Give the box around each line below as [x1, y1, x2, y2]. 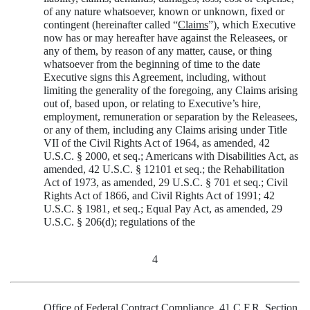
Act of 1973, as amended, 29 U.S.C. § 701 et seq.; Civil [44, 176, 288, 189]
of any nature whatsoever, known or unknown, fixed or [44, 6, 284, 18]
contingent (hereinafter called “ [44, 19, 178, 31]
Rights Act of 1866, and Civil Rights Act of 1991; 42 [44, 190, 275, 202]
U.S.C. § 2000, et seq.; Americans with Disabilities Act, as [44, 150, 298, 163]
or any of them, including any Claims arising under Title [44, 124, 287, 136]
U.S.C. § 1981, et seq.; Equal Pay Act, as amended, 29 [44, 203, 282, 215]
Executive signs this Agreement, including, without [44, 71, 266, 84]
